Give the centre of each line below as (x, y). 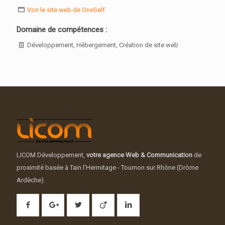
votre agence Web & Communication (139, 155)
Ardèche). (31, 180)
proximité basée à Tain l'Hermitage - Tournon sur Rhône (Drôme (107, 168)
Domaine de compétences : (62, 30)
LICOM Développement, (51, 155)
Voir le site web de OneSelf (66, 10)
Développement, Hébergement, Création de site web (102, 45)
